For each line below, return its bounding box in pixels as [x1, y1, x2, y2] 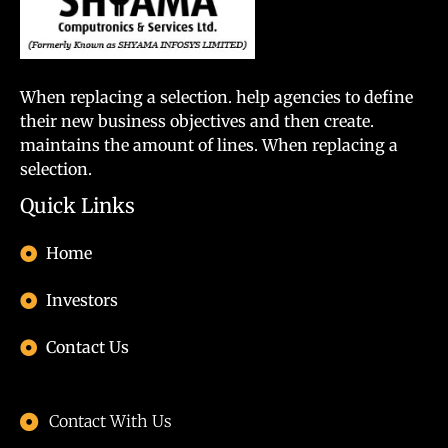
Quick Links [20, 193, 135, 218]
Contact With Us [48, 411, 172, 431]
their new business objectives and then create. [20, 111, 374, 131]
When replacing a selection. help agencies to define [20, 87, 413, 107]
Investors [46, 290, 119, 310]
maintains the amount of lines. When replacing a [20, 135, 398, 155]
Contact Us [46, 337, 130, 357]
